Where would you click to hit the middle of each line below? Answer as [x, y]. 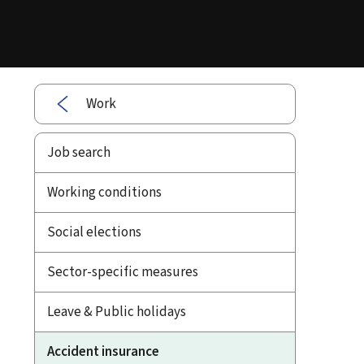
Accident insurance [103, 351]
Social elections [94, 232]
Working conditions [104, 192]
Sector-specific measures [123, 271]
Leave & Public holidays [117, 311]
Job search [79, 152]
